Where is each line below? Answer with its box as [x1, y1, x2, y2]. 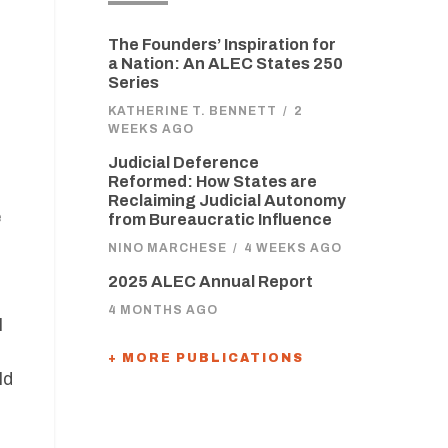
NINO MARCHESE [107, 241, 227, 255]
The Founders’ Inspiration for [107, 36, 336, 53]
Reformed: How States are [107, 173, 317, 190]
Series [107, 74, 159, 91]
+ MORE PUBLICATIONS [107, 351, 304, 365]
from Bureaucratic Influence [107, 211, 332, 228]
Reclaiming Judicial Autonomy [107, 192, 346, 209]
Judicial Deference [107, 154, 259, 171]
